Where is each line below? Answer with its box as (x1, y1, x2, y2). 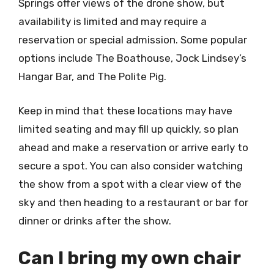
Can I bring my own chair (18, 247, 240, 269)
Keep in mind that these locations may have (18, 104, 232, 117)
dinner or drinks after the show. (18, 214, 171, 227)
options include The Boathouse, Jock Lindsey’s (18, 52, 246, 64)
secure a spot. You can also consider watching (18, 159, 243, 172)
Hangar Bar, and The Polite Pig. (18, 70, 166, 83)
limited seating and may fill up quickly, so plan (18, 122, 239, 135)
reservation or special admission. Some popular (18, 34, 247, 46)
